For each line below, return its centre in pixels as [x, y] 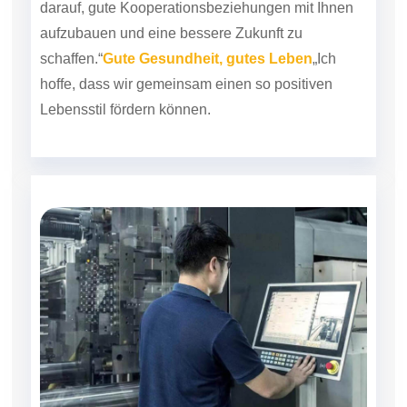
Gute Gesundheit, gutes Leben [208, 58]
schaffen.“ [71, 58]
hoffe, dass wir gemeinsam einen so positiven [186, 84]
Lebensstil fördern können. [125, 109]
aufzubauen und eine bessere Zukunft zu [171, 33]
